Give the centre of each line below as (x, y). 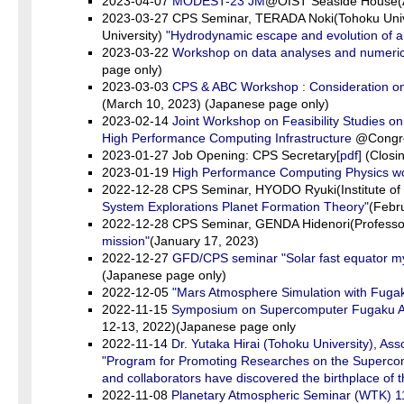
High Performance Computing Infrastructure (229, 138)
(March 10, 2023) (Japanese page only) (216, 104)
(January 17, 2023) (204, 241)
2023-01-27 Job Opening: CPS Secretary (219, 155)
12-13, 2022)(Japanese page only (199, 326)
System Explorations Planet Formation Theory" (235, 207)
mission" (126, 241)
